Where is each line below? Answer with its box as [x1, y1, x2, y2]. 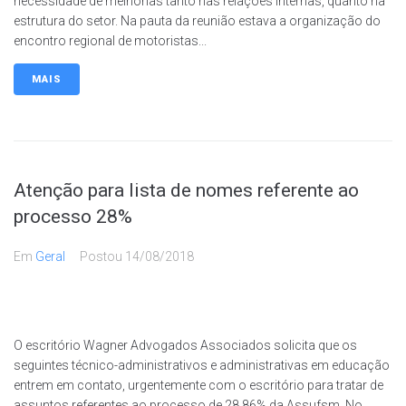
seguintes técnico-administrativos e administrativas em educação [14, 357, 390, 372]
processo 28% [14, 205, 132, 227]
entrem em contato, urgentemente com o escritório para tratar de [14, 377, 383, 392]
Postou [80, 248, 125, 264]
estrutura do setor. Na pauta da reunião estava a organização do [14, 13, 381, 28]
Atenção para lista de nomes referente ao [14, 179, 359, 201]
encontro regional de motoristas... [14, 33, 207, 48]
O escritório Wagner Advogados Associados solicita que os [14, 337, 357, 353]
